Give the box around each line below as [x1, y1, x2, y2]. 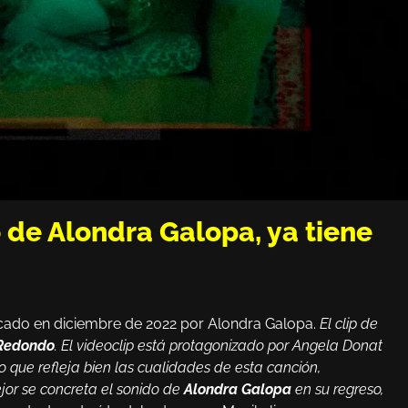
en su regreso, [291, 380, 383, 398]
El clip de [320, 314, 378, 332]
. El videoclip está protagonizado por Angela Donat [55, 336, 382, 354]
